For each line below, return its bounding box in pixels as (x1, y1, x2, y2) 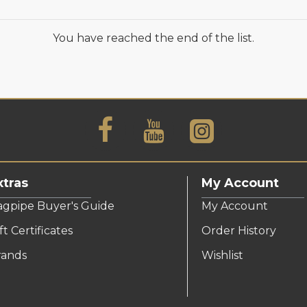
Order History (201, 224, 276, 237)
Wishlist (201, 249, 243, 262)
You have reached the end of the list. (53, 31, 254, 45)
